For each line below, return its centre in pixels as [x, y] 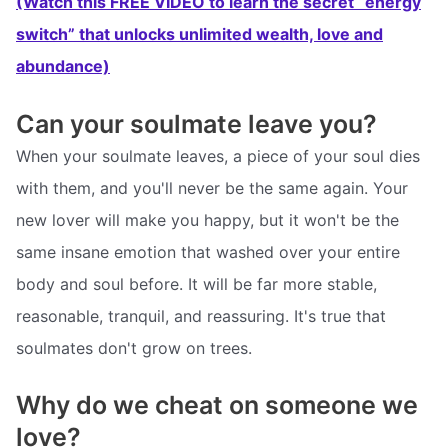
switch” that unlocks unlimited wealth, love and [199, 34]
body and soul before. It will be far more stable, [196, 283]
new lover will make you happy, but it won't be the [207, 219]
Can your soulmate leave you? [196, 123]
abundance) [63, 66]
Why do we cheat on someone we [217, 405]
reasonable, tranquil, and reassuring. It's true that [201, 315]
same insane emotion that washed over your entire [208, 251]
